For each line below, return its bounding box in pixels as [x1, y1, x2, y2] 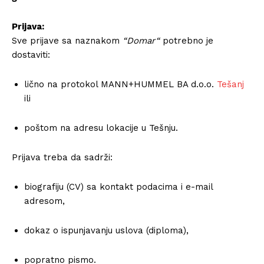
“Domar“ [123, 35, 160, 46]
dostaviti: [12, 49, 50, 60]
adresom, [24, 195, 65, 206]
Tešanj [217, 78, 244, 90]
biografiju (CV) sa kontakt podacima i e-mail [24, 181, 213, 192]
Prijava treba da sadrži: [12, 151, 113, 163]
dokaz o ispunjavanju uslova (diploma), [24, 225, 189, 236]
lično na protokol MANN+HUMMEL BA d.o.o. [24, 78, 217, 90]
